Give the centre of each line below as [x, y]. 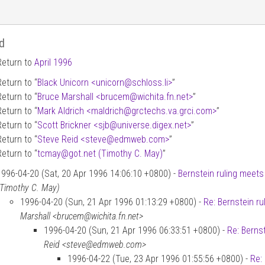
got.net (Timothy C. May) [116, 153]
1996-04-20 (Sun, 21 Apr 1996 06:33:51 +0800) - [135, 230]
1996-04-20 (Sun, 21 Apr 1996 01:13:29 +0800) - [112, 202]
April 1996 [53, 62]
